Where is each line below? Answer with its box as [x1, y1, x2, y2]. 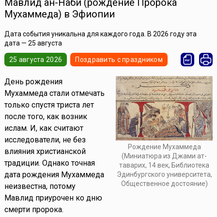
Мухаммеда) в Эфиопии [4, 8, 115, 20]
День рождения [4, 77, 62, 87]
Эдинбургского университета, [116, 170, 212, 178]
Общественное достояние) [121, 179, 208, 187]
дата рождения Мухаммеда [4, 170, 104, 180]
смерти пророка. [4, 205, 63, 215]
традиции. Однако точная [4, 158, 95, 168]
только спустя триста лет [4, 100, 94, 110]
